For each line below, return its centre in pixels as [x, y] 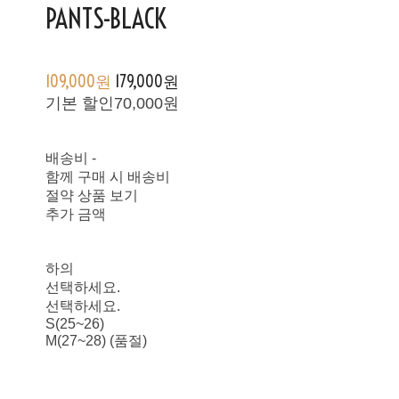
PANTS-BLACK [106, 19]
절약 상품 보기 [92, 195]
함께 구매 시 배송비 [108, 177]
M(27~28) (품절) [97, 341]
